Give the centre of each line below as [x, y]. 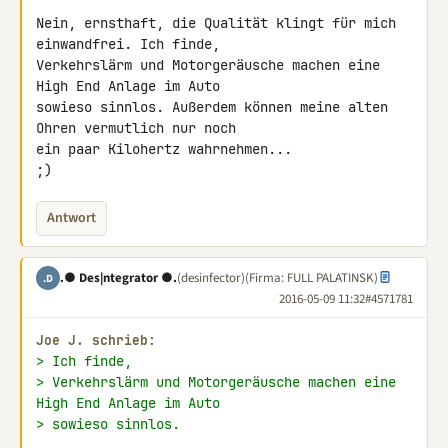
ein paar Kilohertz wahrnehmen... [164, 149]
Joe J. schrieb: [96, 340]
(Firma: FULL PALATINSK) [311, 277]
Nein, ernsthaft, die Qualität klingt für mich [216, 23]
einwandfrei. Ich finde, [132, 44]
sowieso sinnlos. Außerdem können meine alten [212, 107]
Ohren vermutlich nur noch [140, 128]
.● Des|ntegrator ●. [118, 277]
